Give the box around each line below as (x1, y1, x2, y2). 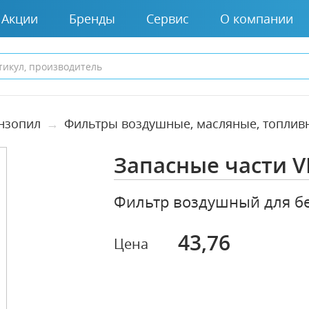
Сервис (146, 10, 189, 27)
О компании (220, 10, 293, 27)
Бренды (69, 10, 115, 27)
